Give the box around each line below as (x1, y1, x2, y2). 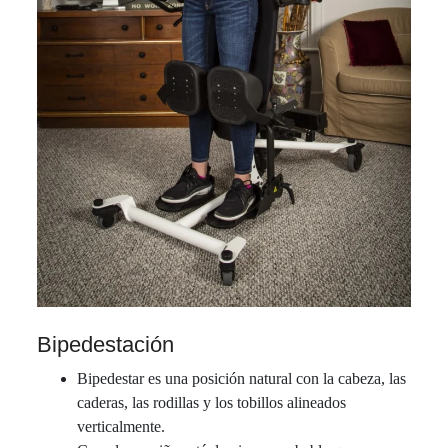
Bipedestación (37, 331, 175, 357)
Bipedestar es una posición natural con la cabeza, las (77, 369, 407, 387)
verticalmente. (77, 417, 166, 435)
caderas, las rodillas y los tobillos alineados (77, 393, 347, 411)
